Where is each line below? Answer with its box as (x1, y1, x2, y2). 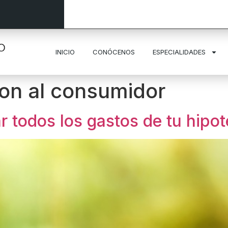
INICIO (55, 48, 75, 56)
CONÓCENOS (92, 48, 135, 56)
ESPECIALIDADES (152, 48, 206, 56)
